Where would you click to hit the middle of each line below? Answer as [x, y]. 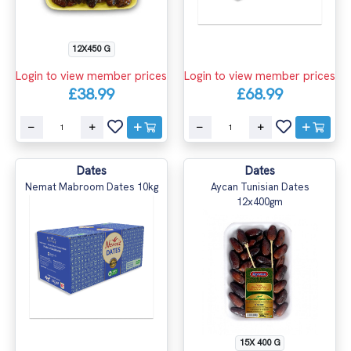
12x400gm [260, 201]
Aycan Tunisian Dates [260, 186]
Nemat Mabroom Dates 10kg [91, 186]
